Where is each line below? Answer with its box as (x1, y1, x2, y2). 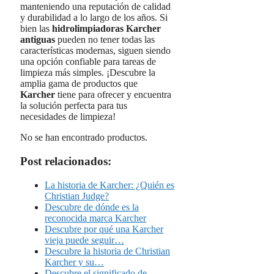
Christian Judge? (45, 190, 109, 201)
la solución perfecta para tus (20, 100, 127, 111)
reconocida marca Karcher (45, 212, 146, 223)
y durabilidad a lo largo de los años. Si (20, 12, 168, 23)
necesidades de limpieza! (20, 111, 116, 122)
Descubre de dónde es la (45, 201, 139, 212)
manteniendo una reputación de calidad (20, 1, 171, 12)
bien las (20, 23, 52, 34)
